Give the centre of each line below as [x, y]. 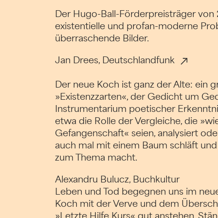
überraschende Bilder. [102, 38]
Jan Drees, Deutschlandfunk [115, 60]
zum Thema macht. [96, 157]
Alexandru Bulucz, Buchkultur [117, 179]
